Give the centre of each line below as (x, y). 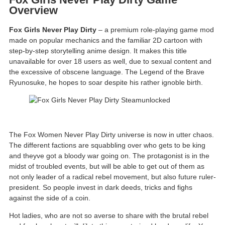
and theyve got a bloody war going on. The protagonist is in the (109, 156)
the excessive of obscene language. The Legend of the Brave (107, 72)
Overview (33, 11)
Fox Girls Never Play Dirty (53, 30)
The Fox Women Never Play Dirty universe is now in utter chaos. (111, 135)
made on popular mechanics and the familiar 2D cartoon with (106, 40)
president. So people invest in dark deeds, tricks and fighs (101, 188)
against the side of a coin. (50, 198)
